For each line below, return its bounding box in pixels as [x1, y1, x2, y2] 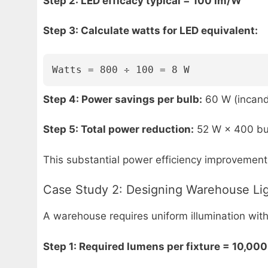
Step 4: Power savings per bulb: [43, 93, 202, 105]
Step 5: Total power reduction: [43, 123, 194, 136]
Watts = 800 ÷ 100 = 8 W [52, 63, 190, 75]
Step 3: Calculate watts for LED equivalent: [43, 25, 258, 37]
